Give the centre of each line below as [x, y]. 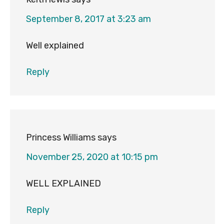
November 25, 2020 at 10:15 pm [92, 157]
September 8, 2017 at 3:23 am [88, 19]
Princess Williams [60, 138]
